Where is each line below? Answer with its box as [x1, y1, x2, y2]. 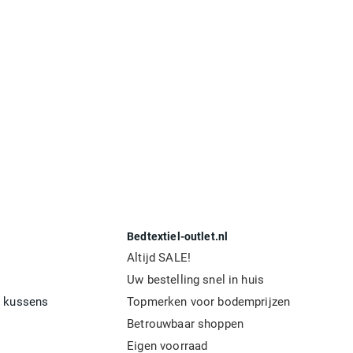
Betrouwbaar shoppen [127, 317, 244, 332]
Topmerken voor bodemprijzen [127, 295, 291, 310]
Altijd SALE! [127, 251, 191, 266]
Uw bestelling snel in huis [127, 273, 265, 288]
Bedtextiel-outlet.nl [127, 230, 229, 243]
